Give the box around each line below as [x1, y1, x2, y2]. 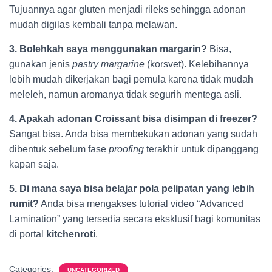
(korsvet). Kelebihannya [144, 59, 249, 69]
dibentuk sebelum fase [9, 144, 109, 154]
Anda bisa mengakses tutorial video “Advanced [39, 199, 243, 209]
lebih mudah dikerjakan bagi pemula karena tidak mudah [9, 74, 253, 84]
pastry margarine [72, 59, 144, 69]
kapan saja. [9, 159, 59, 169]
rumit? [9, 199, 39, 209]
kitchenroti [46, 229, 95, 239]
